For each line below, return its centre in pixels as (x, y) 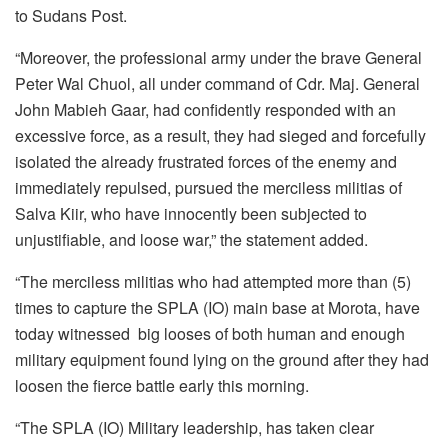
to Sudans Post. (71, 16)
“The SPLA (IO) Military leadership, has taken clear (194, 428)
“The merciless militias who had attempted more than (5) (213, 282)
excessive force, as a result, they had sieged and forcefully (220, 136)
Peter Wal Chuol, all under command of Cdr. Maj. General (217, 84)
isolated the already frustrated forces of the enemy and (206, 162)
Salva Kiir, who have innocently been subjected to (191, 214)
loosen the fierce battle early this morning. (162, 386)
